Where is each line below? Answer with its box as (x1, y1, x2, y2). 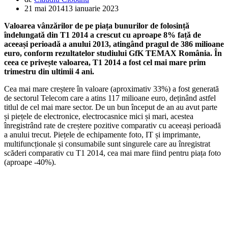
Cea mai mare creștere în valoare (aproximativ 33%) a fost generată (4, 84, 219, 93)
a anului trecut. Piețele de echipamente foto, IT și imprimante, (4, 130, 201, 139)
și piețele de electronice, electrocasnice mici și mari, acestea (4, 111, 193, 121)
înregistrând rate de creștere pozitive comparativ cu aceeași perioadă (4, 121, 221, 130)
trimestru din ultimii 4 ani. (4, 67, 94, 76)
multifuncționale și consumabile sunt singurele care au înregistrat (4, 139, 210, 148)
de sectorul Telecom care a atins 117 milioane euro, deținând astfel (4, 93, 216, 102)
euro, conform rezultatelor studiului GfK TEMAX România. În (4, 48, 222, 58)
